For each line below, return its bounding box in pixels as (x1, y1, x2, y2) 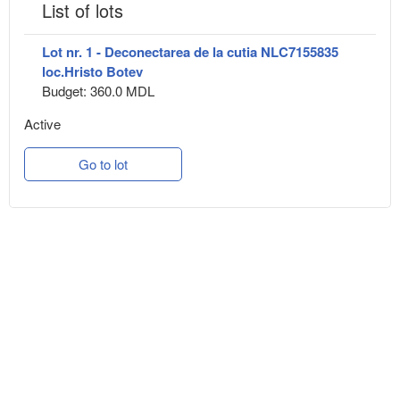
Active (24, 114, 61, 134)
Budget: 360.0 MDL (42, 81, 154, 101)
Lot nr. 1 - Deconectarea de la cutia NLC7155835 (42, 42, 338, 62)
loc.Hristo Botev (42, 62, 143, 82)
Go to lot (79, 154, 128, 174)
